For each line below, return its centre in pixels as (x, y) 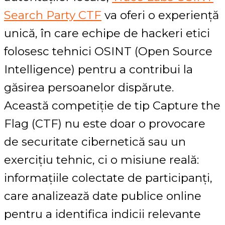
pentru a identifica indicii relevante (102, 214)
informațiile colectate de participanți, (108, 178)
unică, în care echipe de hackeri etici (107, 33)
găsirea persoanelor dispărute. (89, 88)
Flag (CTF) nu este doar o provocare (105, 124)
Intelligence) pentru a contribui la (98, 70)
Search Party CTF (53, 15)
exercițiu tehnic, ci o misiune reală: (101, 160)
